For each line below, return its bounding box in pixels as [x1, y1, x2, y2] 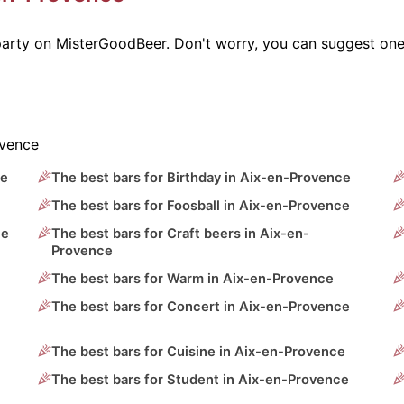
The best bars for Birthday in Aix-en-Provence [51, 170, 352, 187]
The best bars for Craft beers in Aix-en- [51, 225, 310, 243]
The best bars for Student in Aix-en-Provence [51, 372, 350, 389]
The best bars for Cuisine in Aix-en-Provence [51, 344, 346, 361]
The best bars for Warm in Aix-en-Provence [51, 271, 335, 288]
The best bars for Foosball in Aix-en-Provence [51, 197, 351, 215]
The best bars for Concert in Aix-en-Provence [51, 298, 351, 316]
